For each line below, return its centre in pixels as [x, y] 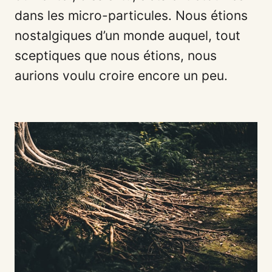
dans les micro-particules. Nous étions [131, 15]
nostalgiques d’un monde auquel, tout [127, 35]
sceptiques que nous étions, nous [116, 55]
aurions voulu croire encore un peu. [121, 75]
